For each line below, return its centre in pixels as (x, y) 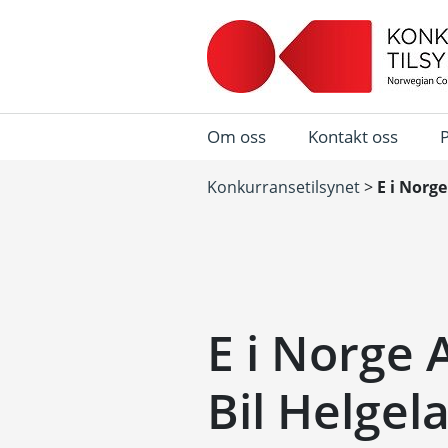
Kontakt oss (353, 136)
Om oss (236, 136)
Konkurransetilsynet (283, 187)
